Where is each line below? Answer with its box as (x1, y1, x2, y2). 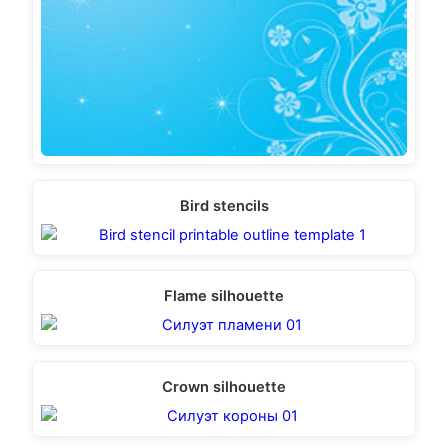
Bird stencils (179, 196, 269, 215)
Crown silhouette (162, 377, 286, 396)
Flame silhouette (164, 287, 284, 306)
